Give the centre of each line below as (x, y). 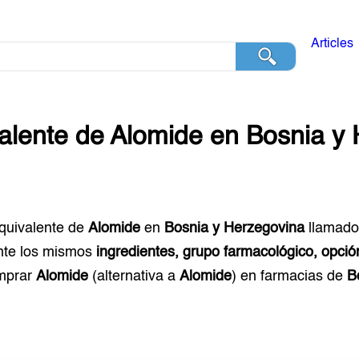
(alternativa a (134, 276)
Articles (332, 44)
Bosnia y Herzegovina (235, 228)
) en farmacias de (290, 276)
